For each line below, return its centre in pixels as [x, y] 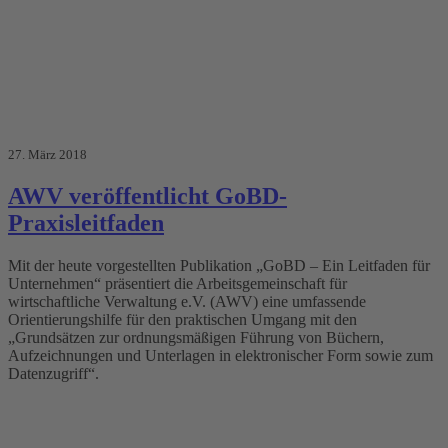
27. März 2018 [47, 155]
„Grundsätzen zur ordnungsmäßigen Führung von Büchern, [196, 337]
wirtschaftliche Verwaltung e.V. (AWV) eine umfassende [187, 301]
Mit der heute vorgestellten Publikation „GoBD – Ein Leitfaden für [219, 265]
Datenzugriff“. [55, 373]
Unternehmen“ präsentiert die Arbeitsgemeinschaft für [177, 283]
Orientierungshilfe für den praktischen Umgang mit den [182, 319]
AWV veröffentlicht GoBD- [147, 196]
